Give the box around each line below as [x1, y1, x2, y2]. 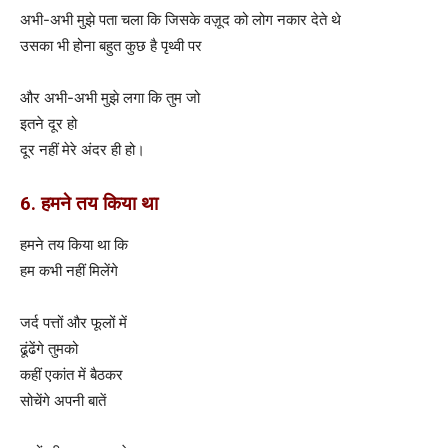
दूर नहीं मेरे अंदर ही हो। [20, 139, 145, 159]
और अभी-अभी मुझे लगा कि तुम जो [20, 87, 200, 107]
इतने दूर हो [20, 113, 77, 133]
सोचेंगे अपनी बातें [20, 390, 106, 410]
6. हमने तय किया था [20, 191, 158, 215]
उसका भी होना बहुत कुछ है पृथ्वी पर [20, 35, 202, 55]
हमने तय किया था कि [20, 234, 128, 254]
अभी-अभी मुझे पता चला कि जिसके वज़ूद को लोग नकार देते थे [20, 9, 341, 29]
